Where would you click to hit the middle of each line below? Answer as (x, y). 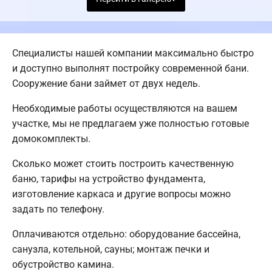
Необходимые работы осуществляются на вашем (125, 109)
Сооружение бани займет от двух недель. (106, 84)
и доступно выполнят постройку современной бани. (131, 69)
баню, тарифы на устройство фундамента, (109, 179)
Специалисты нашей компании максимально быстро (133, 53)
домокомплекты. (51, 139)
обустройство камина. (63, 265)
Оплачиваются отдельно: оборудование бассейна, (126, 234)
